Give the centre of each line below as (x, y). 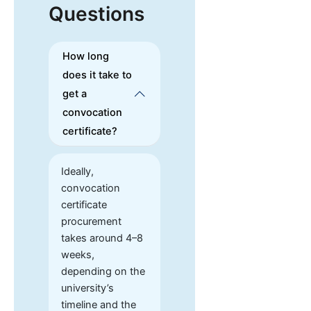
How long (86, 56)
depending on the (103, 272)
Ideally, (78, 172)
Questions (96, 14)
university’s (88, 288)
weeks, (78, 255)
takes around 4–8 (102, 238)
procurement (92, 222)
